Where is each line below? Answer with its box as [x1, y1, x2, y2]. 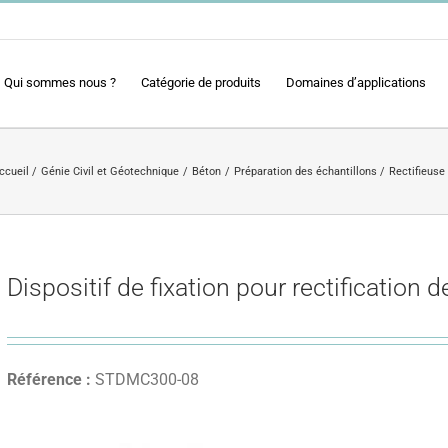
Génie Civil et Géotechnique [41, 164, 180, 178]
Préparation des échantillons [233, 164, 377, 178]
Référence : [7, 370, 91, 389]
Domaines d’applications [286, 74, 426, 90]
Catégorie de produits [141, 74, 261, 90]
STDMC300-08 [91, 370, 199, 389]
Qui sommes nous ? [4, 74, 116, 90]
